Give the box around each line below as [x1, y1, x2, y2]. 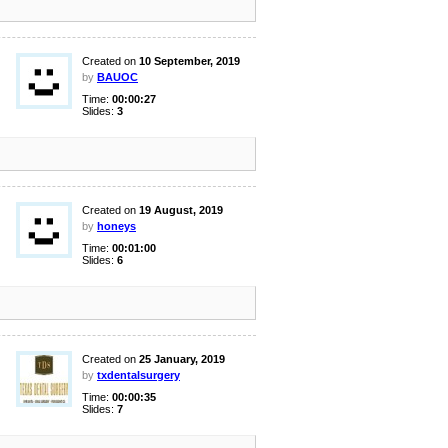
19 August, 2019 [139, 204, 223, 216]
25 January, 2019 [139, 353, 225, 365]
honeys [97, 220, 136, 232]
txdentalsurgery [97, 369, 180, 381]
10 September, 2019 [139, 55, 240, 67]
